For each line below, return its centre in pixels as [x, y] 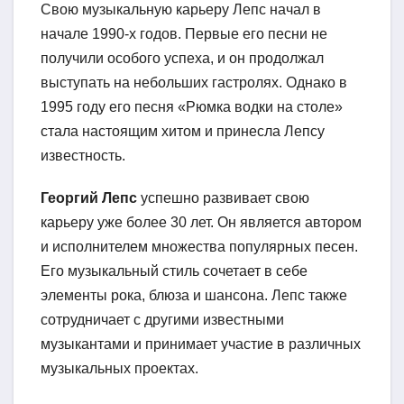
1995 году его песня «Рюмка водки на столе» [192, 107]
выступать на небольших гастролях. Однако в [194, 83]
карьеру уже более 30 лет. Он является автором [201, 223]
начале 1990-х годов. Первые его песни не [184, 34]
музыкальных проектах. [119, 369]
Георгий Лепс [89, 198]
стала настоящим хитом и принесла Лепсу [183, 132]
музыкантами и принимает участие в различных [201, 344]
